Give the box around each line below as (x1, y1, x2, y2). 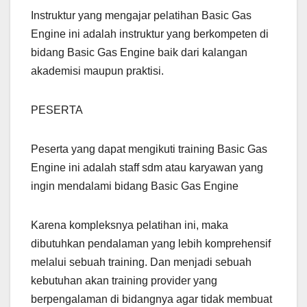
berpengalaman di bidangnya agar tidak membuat (31, 293, 272, 305)
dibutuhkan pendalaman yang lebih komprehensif (31, 237, 271, 249)
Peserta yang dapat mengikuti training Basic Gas (31, 143, 267, 155)
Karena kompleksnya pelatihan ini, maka (31, 219, 228, 231)
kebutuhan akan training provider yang (31, 274, 217, 286)
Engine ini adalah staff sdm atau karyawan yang (31, 161, 263, 173)
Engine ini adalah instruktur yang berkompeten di (31, 27, 269, 40)
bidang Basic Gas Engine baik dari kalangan (31, 46, 247, 58)
